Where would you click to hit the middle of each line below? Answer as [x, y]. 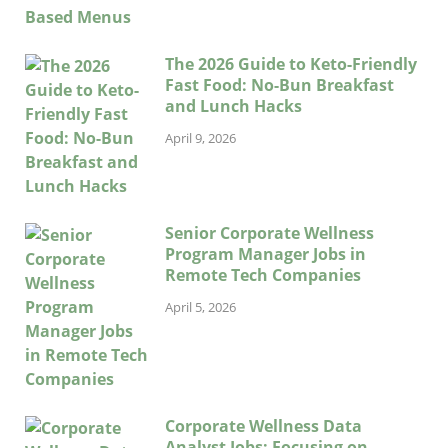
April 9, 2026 [200, 138]
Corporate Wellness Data [263, 425]
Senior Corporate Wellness [269, 232]
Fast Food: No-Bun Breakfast [279, 84]
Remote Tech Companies [263, 274]
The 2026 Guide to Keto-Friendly [291, 63]
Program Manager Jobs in [265, 253]
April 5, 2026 [200, 307]
